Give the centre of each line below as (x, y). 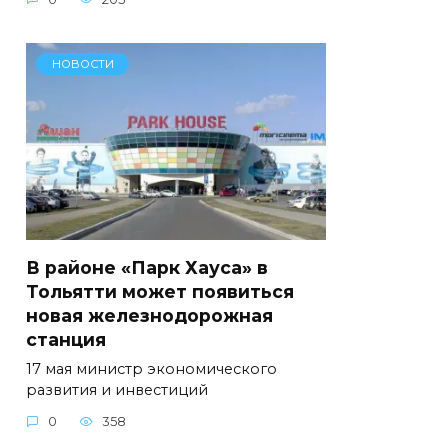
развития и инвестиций (117, 389)
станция (66, 339)
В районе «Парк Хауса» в (147, 267)
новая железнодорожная (149, 315)
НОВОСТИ (82, 64)
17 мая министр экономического (151, 368)
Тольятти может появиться (160, 291)
